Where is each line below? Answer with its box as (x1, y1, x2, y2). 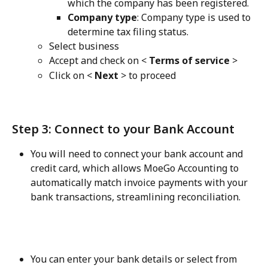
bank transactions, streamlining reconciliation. (31, 190, 240, 203)
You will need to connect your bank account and (31, 147, 245, 160)
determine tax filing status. (68, 25, 188, 38)
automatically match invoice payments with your (31, 175, 250, 189)
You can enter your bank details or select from (31, 252, 239, 266)
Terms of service (149, 54, 230, 68)
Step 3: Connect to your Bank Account (12, 120, 234, 137)
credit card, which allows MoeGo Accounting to (31, 161, 241, 175)
